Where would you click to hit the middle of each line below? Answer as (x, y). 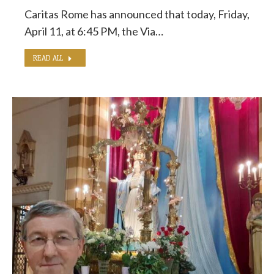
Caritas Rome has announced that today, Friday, (137, 14)
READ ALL (48, 57)
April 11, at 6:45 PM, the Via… (94, 31)
